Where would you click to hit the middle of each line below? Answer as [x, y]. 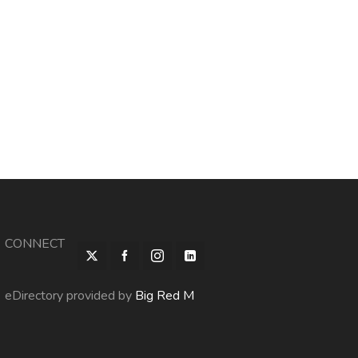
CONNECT [34, 244]
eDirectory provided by [70, 296]
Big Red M [164, 296]
